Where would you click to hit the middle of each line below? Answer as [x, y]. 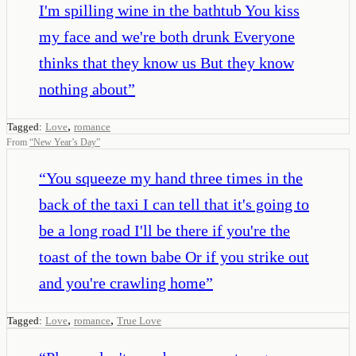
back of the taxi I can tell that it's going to [174, 204]
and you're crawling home [122, 282]
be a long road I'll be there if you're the [164, 230]
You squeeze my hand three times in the [174, 178]
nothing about [83, 89]
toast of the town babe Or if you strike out [174, 256]
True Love [139, 320]
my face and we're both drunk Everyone [167, 36]
